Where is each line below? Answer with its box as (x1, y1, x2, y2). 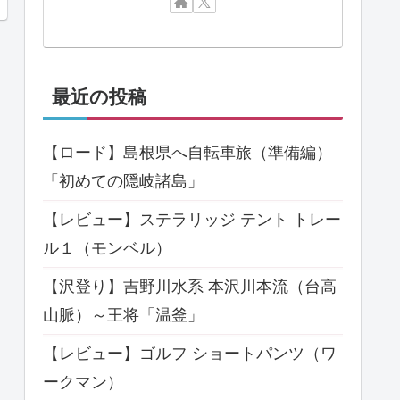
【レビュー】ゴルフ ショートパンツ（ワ (43, 345, 337, 363)
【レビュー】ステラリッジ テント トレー (43, 211, 341, 229)
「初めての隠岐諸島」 (43, 172, 204, 191)
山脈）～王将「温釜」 (43, 306, 204, 325)
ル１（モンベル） (43, 239, 171, 258)
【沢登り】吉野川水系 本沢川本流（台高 (43, 278, 337, 296)
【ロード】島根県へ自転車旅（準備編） (43, 144, 332, 162)
